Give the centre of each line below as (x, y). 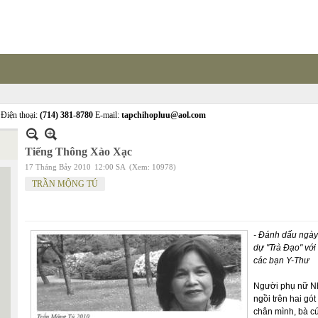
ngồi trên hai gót (285, 299)
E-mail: (107, 115)
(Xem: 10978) (153, 167)
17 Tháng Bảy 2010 (58, 167)
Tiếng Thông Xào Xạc (78, 152)
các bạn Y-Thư (281, 261)
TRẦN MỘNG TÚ (65, 184)
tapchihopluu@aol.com (164, 115)
